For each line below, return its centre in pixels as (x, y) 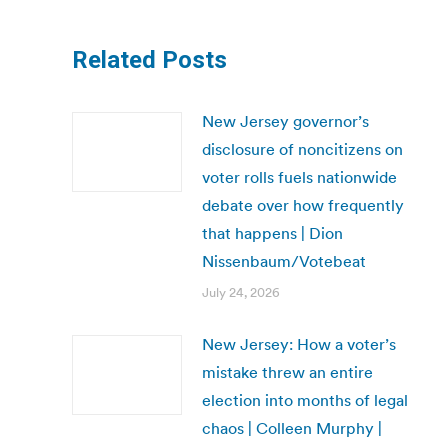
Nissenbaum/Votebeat (284, 261)
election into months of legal (305, 400)
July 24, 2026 (241, 292)
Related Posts (149, 60)
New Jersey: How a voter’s (299, 344)
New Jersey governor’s (285, 121)
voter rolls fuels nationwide (299, 177)
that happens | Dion (272, 233)
